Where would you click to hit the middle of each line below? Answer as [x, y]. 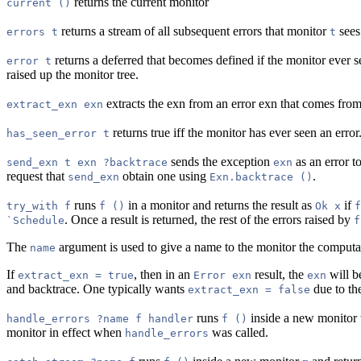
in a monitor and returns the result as [220, 205]
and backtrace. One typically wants [97, 288]
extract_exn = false [249, 289]
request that [37, 176]
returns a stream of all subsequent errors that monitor [194, 31]
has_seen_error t [58, 133]
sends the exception [220, 161]
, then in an [164, 274]
